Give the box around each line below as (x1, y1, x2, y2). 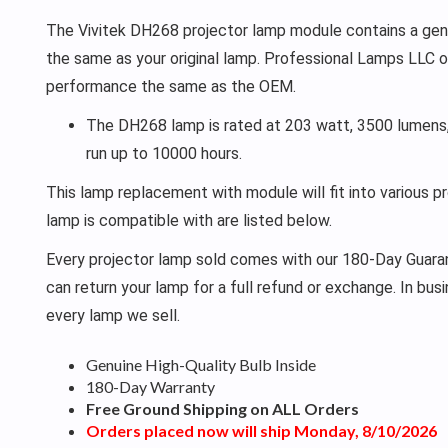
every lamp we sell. (45, 305, 180, 325)
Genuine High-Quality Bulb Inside (85, 354, 316, 374)
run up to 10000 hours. (85, 143, 242, 163)
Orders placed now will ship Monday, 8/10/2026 (85, 420, 437, 440)
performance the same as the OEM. (45, 76, 296, 96)
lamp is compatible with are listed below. (45, 210, 332, 230)
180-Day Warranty (85, 376, 215, 396)
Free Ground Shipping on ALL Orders (85, 398, 359, 418)
